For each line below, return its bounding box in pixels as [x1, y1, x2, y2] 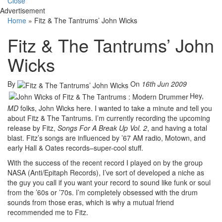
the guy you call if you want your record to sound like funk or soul [7, 177, 211, 187]
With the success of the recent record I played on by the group [7, 157, 203, 167]
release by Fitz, [7, 122, 57, 133]
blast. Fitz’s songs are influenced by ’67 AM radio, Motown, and [7, 132, 206, 143]
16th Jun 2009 [142, 79, 187, 89]
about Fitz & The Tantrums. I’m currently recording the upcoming [7, 112, 210, 123]
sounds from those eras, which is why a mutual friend [7, 197, 174, 207]
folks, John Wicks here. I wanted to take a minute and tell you [18, 103, 212, 113]
